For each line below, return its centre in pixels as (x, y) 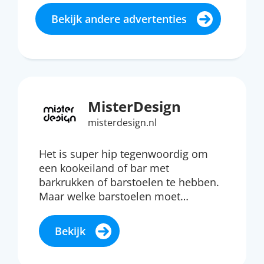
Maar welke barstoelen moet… (114, 196)
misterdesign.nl (122, 123)
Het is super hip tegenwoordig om (123, 154)
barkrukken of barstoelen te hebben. (129, 182)
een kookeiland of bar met (104, 168)
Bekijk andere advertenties (119, 19)
